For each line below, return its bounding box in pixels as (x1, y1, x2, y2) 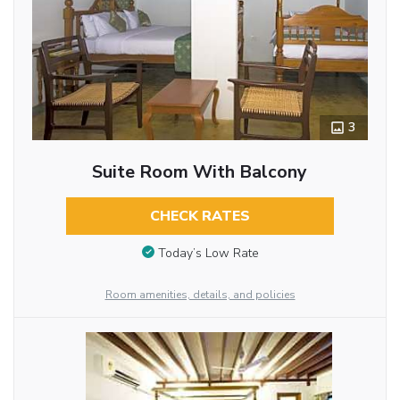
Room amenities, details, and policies (104, 287, 296, 302)
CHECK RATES (149, 206, 250, 227)
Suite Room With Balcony (92, 160, 308, 185)
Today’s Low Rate (157, 244, 259, 262)
